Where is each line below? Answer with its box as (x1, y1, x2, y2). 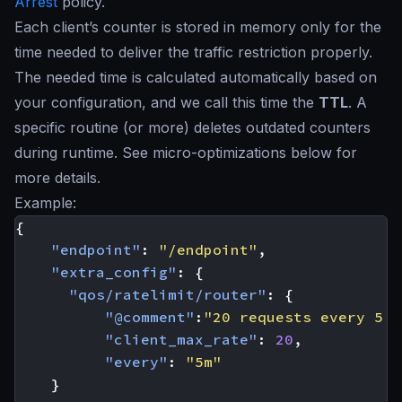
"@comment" (105, 308, 195, 326)
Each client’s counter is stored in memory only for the (14, 18, 381, 36)
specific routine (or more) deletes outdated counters (14, 118, 371, 136)
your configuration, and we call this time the (14, 93, 319, 111)
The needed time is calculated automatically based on (14, 68, 377, 86)
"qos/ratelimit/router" (69, 285, 267, 303)
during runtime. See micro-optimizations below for (14, 144, 357, 162)
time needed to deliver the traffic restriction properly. (14, 43, 372, 61)
